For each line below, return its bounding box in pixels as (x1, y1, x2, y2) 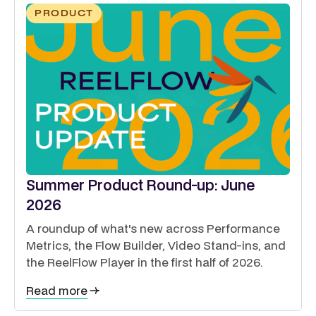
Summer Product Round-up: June (26, 174, 255, 195)
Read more (26, 281, 87, 298)
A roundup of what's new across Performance (26, 219, 280, 236)
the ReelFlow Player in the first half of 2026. (26, 253, 263, 270)
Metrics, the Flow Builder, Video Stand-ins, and (26, 236, 286, 253)
